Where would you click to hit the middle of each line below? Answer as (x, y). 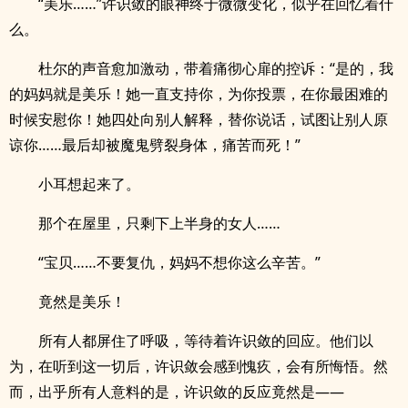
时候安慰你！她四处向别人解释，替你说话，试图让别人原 (199, 119)
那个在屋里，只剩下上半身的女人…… (159, 223)
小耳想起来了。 (89, 184)
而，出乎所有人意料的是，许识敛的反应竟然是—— (177, 392)
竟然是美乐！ (82, 301)
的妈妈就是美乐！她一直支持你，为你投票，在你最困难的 (199, 94)
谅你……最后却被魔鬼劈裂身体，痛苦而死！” (155, 145)
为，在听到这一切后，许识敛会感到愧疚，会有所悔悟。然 (199, 366)
